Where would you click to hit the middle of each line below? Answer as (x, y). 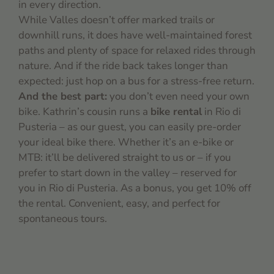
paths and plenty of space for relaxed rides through (137, 51)
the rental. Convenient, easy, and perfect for (119, 204)
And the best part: (63, 97)
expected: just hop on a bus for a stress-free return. (136, 81)
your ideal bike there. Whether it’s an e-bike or (126, 143)
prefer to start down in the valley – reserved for (128, 173)
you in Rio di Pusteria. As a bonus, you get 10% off (135, 188)
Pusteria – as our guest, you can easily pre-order (130, 127)
